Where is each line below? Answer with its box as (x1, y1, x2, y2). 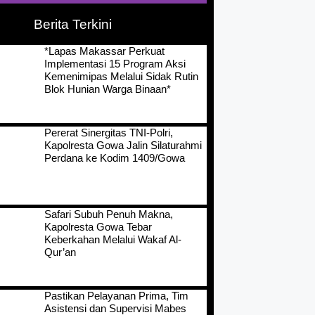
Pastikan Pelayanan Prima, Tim (44, 290, 189, 302)
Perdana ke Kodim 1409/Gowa (44, 152, 186, 165)
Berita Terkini (34, 17, 112, 32)
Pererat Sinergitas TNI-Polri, (44, 127, 174, 139)
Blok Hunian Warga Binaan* (44, 83, 172, 95)
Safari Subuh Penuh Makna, (44, 208, 174, 221)
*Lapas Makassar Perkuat (44, 45, 165, 57)
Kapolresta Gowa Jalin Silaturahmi (44, 139, 202, 152)
